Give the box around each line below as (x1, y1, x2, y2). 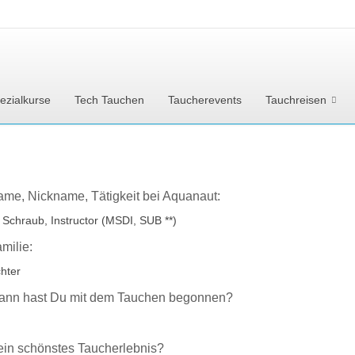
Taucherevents (168, 94, 242, 107)
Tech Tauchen (74, 94, 144, 107)
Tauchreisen (265, 94, 326, 107)
